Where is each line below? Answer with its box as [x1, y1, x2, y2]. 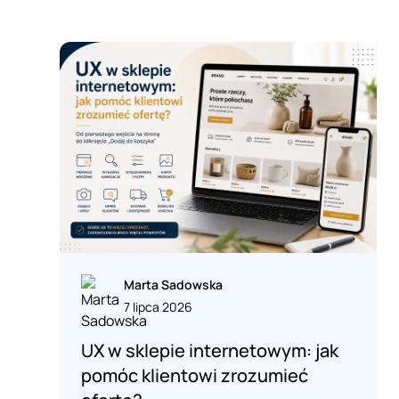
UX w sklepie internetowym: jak [81, 338, 339, 363]
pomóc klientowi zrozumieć [81, 363, 309, 388]
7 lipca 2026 [124, 298, 193, 316]
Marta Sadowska [124, 276, 224, 294]
